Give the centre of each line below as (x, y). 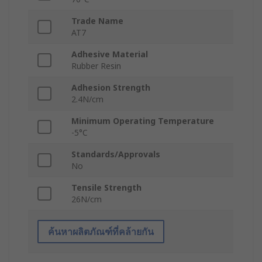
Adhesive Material (110, 54)
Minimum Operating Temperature (143, 121)
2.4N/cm (87, 99)
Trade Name (97, 21)
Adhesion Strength (111, 88)
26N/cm (87, 199)
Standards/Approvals (116, 154)
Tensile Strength (106, 188)
